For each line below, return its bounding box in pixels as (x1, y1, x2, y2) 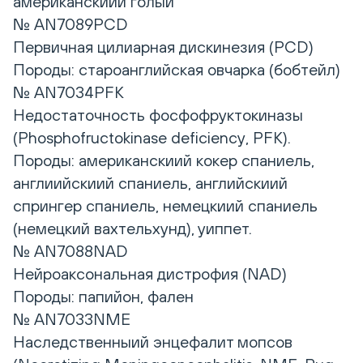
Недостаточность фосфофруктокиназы (13, 105, 303, 125)
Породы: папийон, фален (13, 287, 194, 306)
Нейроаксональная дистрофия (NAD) (13, 264, 287, 284)
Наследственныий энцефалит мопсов (13, 332, 293, 352)
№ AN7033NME (13, 310, 130, 329)
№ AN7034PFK (13, 83, 124, 102)
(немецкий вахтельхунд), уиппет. (13, 219, 252, 238)
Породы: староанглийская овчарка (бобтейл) (13, 60, 340, 79)
